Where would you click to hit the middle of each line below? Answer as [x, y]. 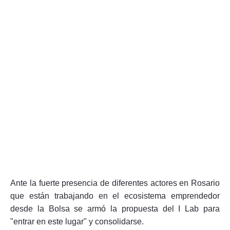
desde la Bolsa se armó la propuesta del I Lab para [115, 208]
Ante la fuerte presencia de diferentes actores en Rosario [115, 183]
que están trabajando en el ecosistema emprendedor [115, 196]
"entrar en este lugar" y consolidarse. [77, 221]
